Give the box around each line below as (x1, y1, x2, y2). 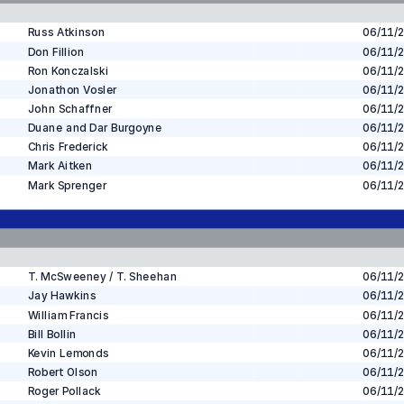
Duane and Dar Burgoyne (27, 121, 162, 134)
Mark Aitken (27, 159, 93, 173)
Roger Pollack (27, 384, 101, 398)
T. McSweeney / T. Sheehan (27, 270, 178, 283)
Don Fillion (27, 44, 84, 59)
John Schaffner (27, 102, 113, 115)
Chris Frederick (27, 140, 108, 154)
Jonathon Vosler (27, 83, 117, 96)
